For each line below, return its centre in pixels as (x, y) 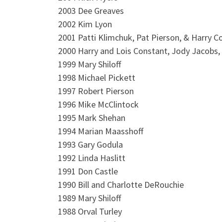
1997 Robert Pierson (96, 91)
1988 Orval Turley (90, 211)
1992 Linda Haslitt (92, 158)
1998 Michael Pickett (97, 77)
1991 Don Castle (88, 171)
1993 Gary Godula (90, 144)
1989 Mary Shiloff (89, 198)
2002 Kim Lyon (85, 24)
